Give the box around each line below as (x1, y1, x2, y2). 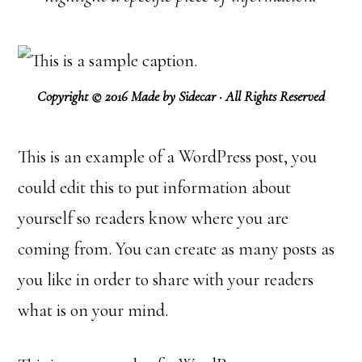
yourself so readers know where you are (18, 208, 289, 229)
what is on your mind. (18, 300, 169, 321)
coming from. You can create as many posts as (18, 238, 335, 259)
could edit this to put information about (18, 177, 292, 198)
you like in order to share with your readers (18, 269, 314, 290)
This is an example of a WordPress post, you (18, 146, 318, 167)
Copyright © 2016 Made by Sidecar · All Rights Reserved (37, 87, 325, 105)
